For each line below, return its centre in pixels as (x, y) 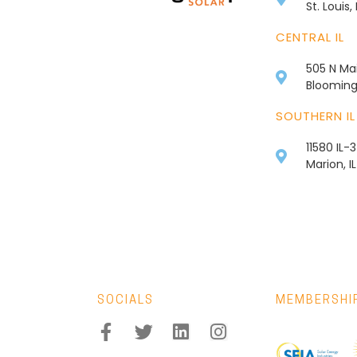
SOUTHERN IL (316, 116)
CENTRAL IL (310, 37)
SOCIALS (126, 300)
